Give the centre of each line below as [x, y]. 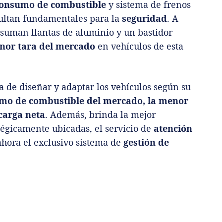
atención [173, 128]
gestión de [146, 142]
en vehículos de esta [139, 46]
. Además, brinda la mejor [100, 114]
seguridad [144, 18]
